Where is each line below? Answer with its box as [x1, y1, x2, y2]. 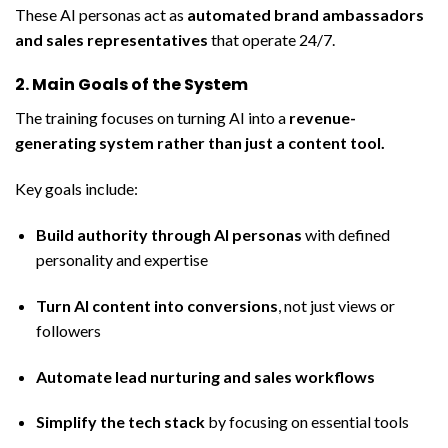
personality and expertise [35, 250, 208, 270]
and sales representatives [15, 29, 208, 49]
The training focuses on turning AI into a [15, 108, 289, 128]
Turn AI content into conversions [35, 295, 278, 315]
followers [35, 320, 101, 340]
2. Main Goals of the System [15, 73, 248, 97]
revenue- [289, 108, 356, 128]
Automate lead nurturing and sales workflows [35, 366, 375, 386]
